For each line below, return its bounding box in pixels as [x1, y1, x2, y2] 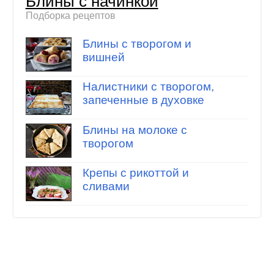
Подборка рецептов [25, 10, 116, 21]
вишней [82, 50, 125, 64]
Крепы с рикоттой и [82, 166, 189, 180]
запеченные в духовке [82, 94, 204, 107]
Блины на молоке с [82, 123, 187, 136]
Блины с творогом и [82, 37, 191, 50]
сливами [82, 180, 130, 193]
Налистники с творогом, [82, 80, 214, 94]
